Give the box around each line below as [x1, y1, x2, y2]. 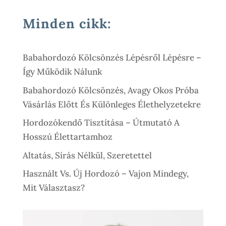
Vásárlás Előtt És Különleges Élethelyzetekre [22, 98, 201, 110]
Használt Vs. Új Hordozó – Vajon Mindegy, [22, 168, 189, 180]
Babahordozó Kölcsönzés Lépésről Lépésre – [22, 52, 201, 64]
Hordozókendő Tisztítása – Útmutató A [22, 117, 180, 129]
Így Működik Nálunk [22, 66, 102, 78]
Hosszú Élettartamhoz [22, 131, 112, 143]
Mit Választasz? [22, 182, 85, 194]
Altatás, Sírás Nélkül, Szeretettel [22, 149, 152, 161]
